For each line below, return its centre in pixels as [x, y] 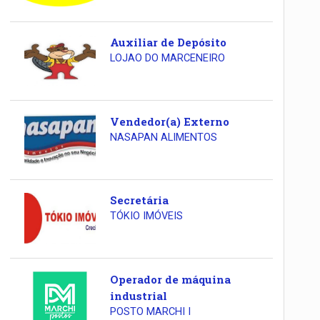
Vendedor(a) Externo [169, 121]
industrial [138, 295]
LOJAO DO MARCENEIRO [167, 59]
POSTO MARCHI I [150, 311]
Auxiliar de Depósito [168, 42]
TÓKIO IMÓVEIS [146, 216]
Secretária [139, 200]
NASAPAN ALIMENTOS [163, 137]
